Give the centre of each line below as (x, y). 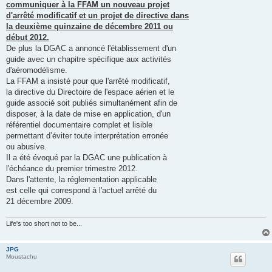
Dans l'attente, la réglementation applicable (81, 179)
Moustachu (22, 257)
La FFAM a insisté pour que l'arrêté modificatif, (88, 81)
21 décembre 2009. (40, 201)
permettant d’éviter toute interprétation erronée (87, 135)
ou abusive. (26, 146)
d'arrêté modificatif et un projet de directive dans (97, 15)
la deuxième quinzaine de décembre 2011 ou (90, 26)
